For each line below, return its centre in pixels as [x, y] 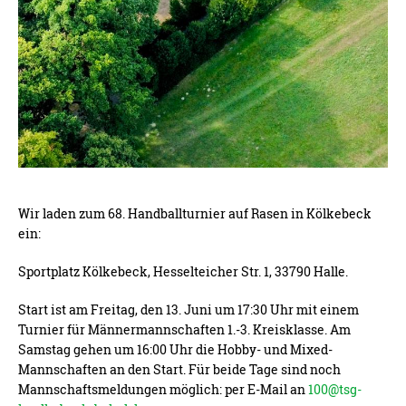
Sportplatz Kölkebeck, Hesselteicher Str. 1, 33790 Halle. [183, 272]
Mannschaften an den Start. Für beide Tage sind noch [179, 370]
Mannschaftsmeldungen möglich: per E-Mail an [163, 390]
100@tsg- [335, 390]
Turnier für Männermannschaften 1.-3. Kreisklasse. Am [184, 330]
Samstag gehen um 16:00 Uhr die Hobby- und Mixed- [175, 350]
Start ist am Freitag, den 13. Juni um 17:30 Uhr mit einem [188, 310]
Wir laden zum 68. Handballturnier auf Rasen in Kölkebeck [195, 214]
